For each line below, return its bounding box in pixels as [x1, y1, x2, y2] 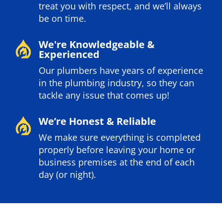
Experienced [39, 48, 100, 61]
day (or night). [39, 168, 97, 181]
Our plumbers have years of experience [39, 64, 204, 77]
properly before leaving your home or [39, 144, 196, 156]
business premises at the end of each [39, 156, 195, 168]
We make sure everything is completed [39, 131, 201, 144]
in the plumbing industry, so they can [39, 77, 195, 89]
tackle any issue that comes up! [39, 89, 170, 102]
